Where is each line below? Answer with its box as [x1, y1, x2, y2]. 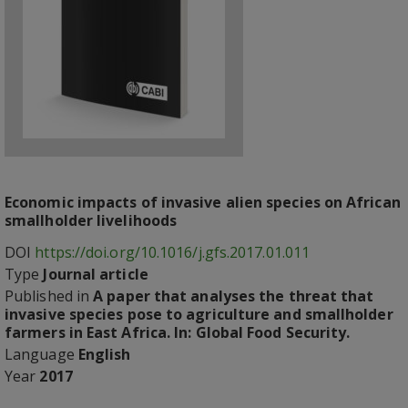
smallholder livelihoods [5, 210, 178, 230]
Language [5, 344, 78, 364]
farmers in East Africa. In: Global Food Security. [5, 322, 351, 342]
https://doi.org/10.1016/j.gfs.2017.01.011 [35, 242, 311, 262]
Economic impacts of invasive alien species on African [5, 192, 401, 212]
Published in [5, 286, 94, 306]
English [77, 344, 131, 364]
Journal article [43, 264, 148, 284]
